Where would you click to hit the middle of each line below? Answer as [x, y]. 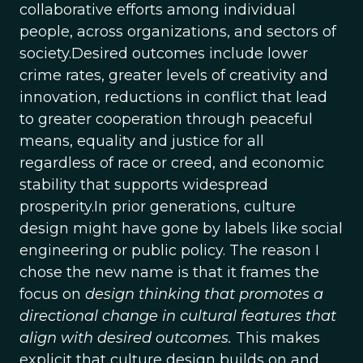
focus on [52, 294]
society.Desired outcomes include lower [164, 53]
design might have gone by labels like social [181, 228]
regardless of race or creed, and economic [172, 163]
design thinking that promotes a [204, 294]
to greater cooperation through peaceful [166, 119]
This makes [276, 338]
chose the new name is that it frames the [169, 272]
